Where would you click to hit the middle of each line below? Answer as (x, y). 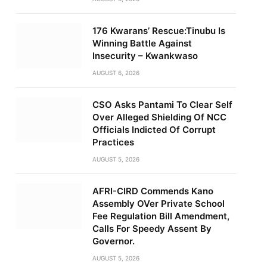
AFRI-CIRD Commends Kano (153, 191)
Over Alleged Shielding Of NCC (159, 117)
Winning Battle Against (142, 43)
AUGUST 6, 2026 (116, 73)
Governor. (113, 241)
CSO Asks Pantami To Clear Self (162, 105)
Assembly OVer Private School (158, 204)
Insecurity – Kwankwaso (145, 56)
